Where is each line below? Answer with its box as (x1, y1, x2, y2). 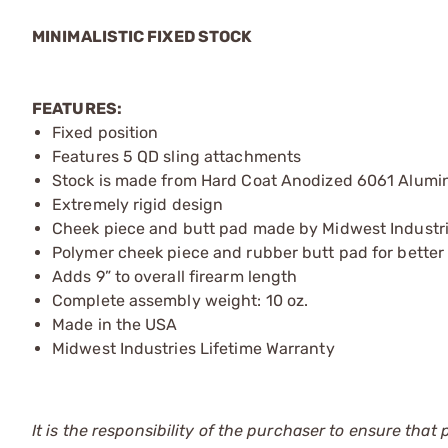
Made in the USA (52, 314, 178, 334)
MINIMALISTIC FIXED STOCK (32, 26, 253, 46)
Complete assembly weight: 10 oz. (52, 290, 309, 310)
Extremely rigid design (52, 194, 224, 214)
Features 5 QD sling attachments (52, 146, 302, 166)
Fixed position (52, 122, 159, 142)
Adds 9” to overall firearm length (52, 266, 298, 286)
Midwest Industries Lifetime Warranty (52, 338, 335, 358)
